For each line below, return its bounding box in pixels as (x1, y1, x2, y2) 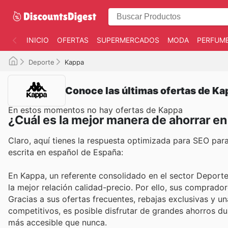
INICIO (26, 36, 49, 44)
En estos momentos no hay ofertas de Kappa (8, 105, 183, 115)
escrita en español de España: (8, 147, 123, 157)
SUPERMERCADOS (97, 36, 159, 44)
